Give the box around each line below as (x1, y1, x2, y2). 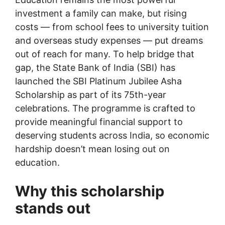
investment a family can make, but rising (15, 8, 187, 19)
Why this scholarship (15, 182, 164, 200)
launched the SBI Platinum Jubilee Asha (15, 76, 182, 87)
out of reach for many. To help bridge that (15, 49, 194, 60)
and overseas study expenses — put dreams (15, 35, 203, 46)
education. (15, 157, 60, 168)
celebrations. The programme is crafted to (15, 103, 195, 114)
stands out (15, 199, 90, 217)
